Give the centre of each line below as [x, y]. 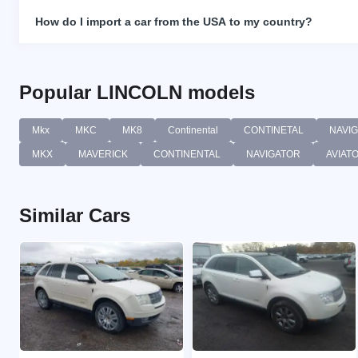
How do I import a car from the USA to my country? [174, 21]
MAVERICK [103, 154]
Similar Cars [75, 215]
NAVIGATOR [273, 154]
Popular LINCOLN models [137, 92]
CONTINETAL [274, 130]
